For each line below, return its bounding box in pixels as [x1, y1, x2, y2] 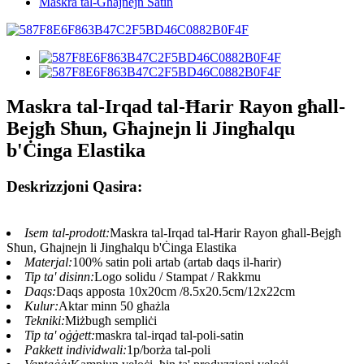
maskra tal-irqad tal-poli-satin [95, 327, 244, 342]
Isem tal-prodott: [24, 225, 110, 240]
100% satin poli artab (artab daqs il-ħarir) [72, 254, 281, 269]
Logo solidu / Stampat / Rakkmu [94, 269, 261, 284]
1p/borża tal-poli [127, 342, 210, 357]
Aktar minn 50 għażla [58, 298, 170, 313]
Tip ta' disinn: [24, 269, 94, 284]
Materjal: [24, 254, 72, 269]
